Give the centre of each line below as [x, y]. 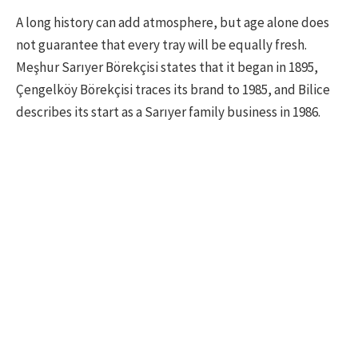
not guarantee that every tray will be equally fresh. [161, 44]
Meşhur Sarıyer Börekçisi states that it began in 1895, [167, 67]
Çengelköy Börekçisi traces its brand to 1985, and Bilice [173, 89]
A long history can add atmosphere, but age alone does [173, 22]
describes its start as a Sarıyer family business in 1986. [168, 111]
